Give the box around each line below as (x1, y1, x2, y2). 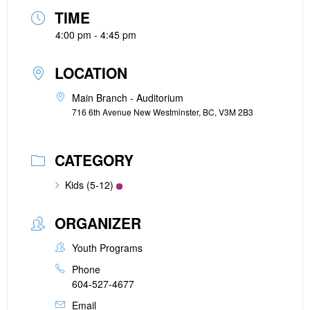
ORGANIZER (55, 212, 141, 233)
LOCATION (55, 62, 127, 83)
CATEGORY (55, 149, 134, 170)
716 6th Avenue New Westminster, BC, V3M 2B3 (72, 106, 253, 118)
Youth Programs (72, 241, 143, 255)
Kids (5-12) (65, 178, 113, 192)
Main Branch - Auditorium (72, 91, 183, 104)
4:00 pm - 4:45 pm (55, 28, 136, 42)
